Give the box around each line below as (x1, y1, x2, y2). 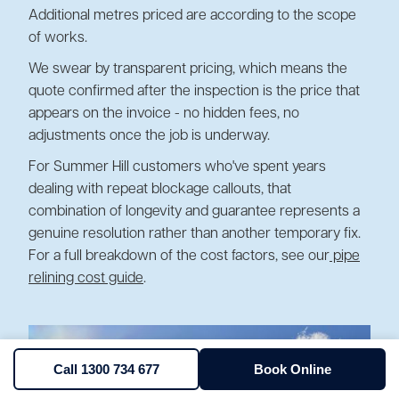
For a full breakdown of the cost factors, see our (28, 248, 330, 264)
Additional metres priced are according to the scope (28, 8, 356, 23)
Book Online (254, 361, 331, 377)
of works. (28, 30, 87, 45)
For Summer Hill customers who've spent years (28, 159, 326, 175)
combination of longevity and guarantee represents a (28, 204, 360, 219)
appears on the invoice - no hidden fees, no (28, 106, 299, 121)
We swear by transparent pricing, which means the (28, 61, 347, 77)
